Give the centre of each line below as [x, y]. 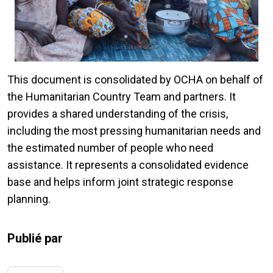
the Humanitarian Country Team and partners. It [122, 97]
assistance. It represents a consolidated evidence [128, 165]
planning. [29, 199]
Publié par [35, 239]
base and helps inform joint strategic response [120, 182]
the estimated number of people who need [110, 148]
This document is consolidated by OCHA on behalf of [135, 80]
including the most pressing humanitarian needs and [134, 131]
